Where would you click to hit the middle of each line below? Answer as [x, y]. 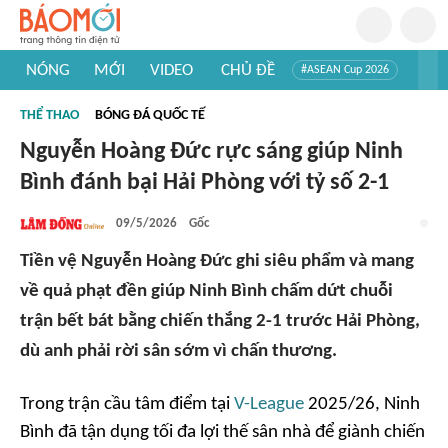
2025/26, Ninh [362, 404]
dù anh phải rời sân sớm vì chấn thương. [178, 351]
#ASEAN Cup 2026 [345, 70]
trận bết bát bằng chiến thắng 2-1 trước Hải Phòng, [220, 321]
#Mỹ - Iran [167, 100]
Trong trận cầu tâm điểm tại [127, 404]
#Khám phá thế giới [81, 120]
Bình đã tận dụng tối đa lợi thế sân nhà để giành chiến [222, 432]
